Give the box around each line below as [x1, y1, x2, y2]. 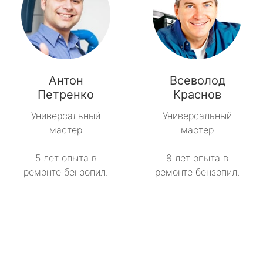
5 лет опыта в [35, 152, 97, 164]
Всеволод [169, 73, 225, 88]
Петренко [38, 87, 94, 102]
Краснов [173, 87, 221, 102]
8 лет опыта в [166, 152, 228, 164]
